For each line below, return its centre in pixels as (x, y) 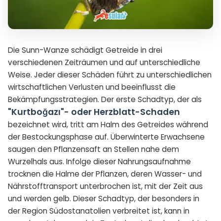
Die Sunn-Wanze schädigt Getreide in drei (85, 50)
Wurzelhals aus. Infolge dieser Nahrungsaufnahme (99, 161)
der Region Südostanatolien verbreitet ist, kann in (99, 211)
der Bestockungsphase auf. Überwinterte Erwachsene (106, 137)
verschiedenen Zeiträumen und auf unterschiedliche (104, 62)
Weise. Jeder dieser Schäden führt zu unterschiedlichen (110, 74)
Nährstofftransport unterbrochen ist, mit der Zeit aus (105, 186)
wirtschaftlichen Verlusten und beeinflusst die (92, 87)
